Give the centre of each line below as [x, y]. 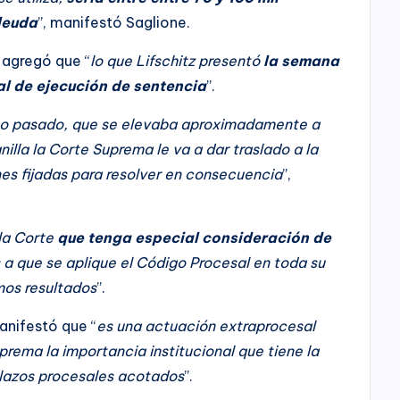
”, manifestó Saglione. [114, 22]
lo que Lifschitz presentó [175, 60]
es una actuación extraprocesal [206, 325]
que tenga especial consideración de [195, 237]
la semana [300, 60]
